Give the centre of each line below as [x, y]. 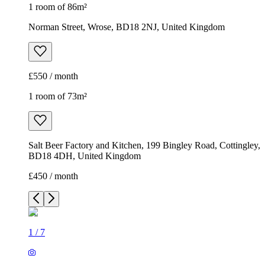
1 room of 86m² [58, 7]
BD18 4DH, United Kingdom [85, 156]
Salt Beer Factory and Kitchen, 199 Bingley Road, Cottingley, [144, 146]
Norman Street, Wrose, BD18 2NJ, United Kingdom [127, 27]
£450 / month [53, 176]
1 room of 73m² [58, 96]
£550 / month [53, 76]
